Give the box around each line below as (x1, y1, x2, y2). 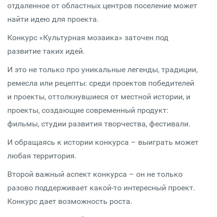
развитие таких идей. (7, 46, 85, 56)
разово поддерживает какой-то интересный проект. (7, 183, 195, 192)
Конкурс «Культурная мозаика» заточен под (7, 33, 169, 42)
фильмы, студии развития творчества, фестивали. (7, 119, 190, 128)
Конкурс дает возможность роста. (7, 197, 132, 206)
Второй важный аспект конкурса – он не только (7, 170, 183, 179)
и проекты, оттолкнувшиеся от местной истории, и (7, 92, 190, 101)
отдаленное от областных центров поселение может (7, 1, 197, 10)
